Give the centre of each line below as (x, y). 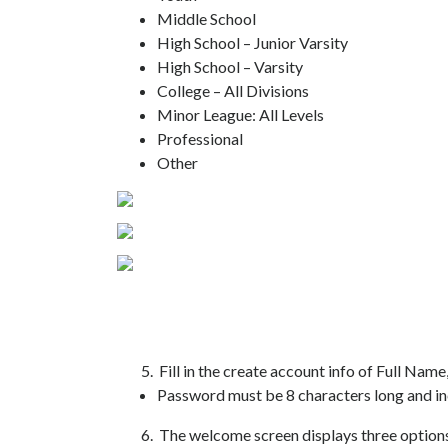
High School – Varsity (230, 66)
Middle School (206, 18)
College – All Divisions (233, 90)
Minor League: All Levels (240, 114)
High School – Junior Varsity (252, 42)
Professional (200, 138)
